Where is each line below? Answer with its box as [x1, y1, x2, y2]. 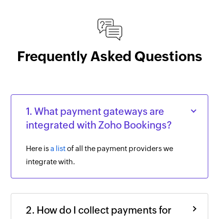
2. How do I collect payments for [26, 204, 172, 216]
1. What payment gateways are [26, 105, 165, 117]
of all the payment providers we [66, 144, 174, 153]
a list [50, 144, 66, 153]
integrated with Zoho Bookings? [26, 119, 172, 131]
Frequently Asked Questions [17, 48, 202, 64]
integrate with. [26, 157, 76, 166]
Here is [26, 144, 51, 153]
